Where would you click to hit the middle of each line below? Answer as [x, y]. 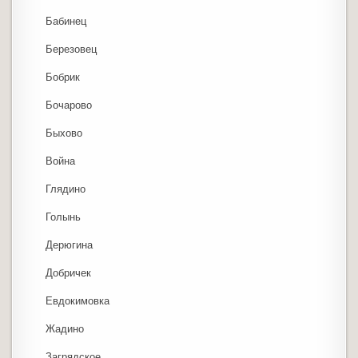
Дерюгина [70, 245]
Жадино [65, 329]
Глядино [66, 189]
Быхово [64, 133]
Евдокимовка [78, 301]
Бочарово [69, 105]
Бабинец [66, 22]
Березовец [72, 50]
